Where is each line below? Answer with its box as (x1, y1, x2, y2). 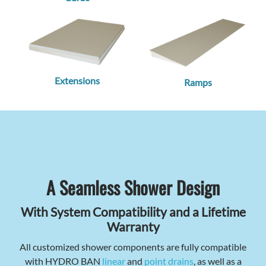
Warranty (106, 219, 160, 235)
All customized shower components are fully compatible (20, 241, 246, 253)
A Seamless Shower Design (46, 174, 220, 201)
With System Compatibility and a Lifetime (20, 204, 246, 220)
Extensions (54, 75, 100, 87)
